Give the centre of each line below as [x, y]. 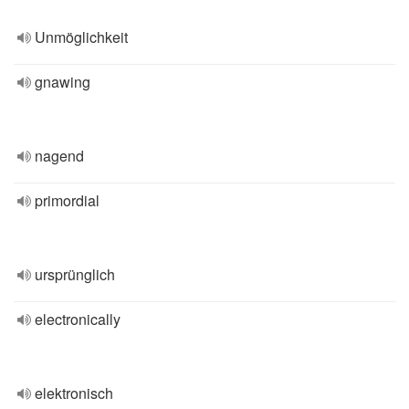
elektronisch [74, 393]
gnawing [63, 82]
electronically [78, 319]
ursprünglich [75, 274]
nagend [59, 156]
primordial [67, 200]
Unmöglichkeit [81, 37]
